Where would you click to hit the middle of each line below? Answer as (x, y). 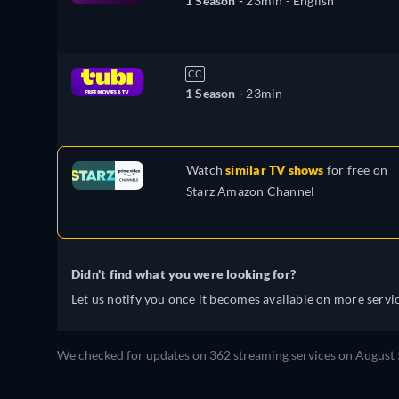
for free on (356, 169)
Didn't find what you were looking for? (184, 273)
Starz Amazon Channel (251, 191)
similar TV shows (275, 169)
